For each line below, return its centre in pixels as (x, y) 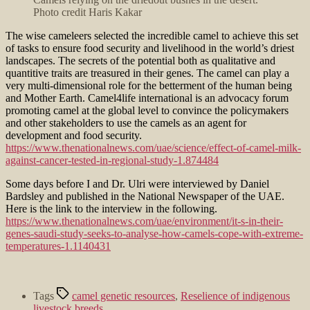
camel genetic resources (124, 295)
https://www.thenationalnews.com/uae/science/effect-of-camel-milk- (153, 147)
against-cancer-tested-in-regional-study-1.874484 (112, 160)
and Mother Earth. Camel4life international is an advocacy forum (147, 98)
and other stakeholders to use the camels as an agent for (126, 122)
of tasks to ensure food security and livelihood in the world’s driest (150, 48)
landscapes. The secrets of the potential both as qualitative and (140, 60)
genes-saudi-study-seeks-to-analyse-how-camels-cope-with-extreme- (154, 233)
